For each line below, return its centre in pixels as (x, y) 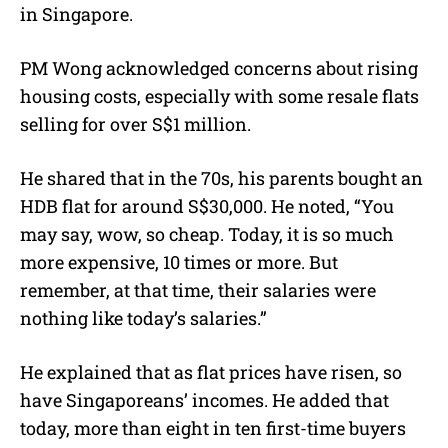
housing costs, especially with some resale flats (219, 95)
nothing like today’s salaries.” (143, 317)
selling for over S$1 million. (135, 123)
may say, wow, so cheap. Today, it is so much (207, 233)
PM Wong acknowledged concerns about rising (219, 67)
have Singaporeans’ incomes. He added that (204, 399)
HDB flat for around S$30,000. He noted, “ (190, 205)
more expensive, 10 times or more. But (179, 261)
